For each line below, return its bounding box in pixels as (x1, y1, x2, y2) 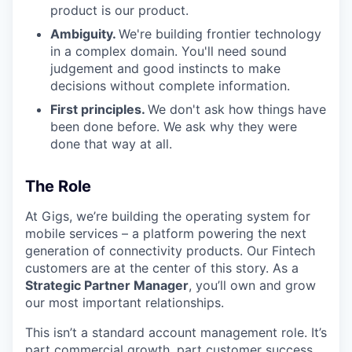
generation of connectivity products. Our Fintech (25, 243, 315, 258)
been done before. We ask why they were (50, 119, 297, 134)
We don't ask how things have (148, 101, 326, 117)
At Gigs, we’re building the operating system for (25, 208, 310, 224)
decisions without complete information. (50, 78, 290, 93)
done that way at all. (50, 136, 172, 152)
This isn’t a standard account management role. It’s (25, 324, 327, 340)
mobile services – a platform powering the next (25, 225, 306, 241)
